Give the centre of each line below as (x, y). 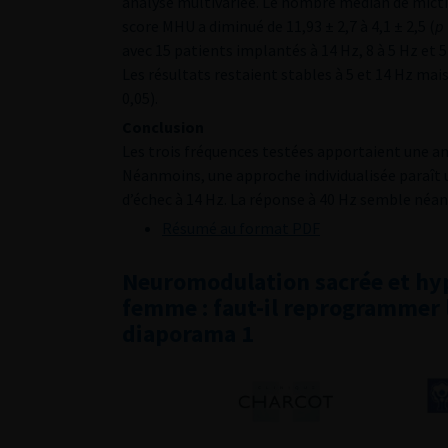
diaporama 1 (188, 333)
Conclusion (163, 127)
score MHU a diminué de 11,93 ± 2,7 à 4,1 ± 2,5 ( (278, 26)
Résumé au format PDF (241, 228)
